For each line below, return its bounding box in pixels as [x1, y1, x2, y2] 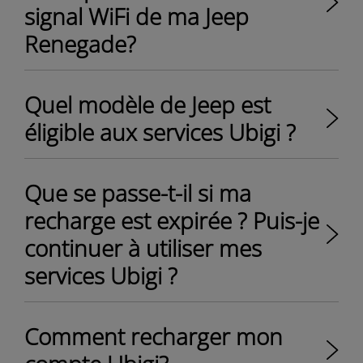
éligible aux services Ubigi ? [24, 117, 296, 147]
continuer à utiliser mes [24, 233, 262, 263]
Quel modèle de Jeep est [24, 89, 271, 120]
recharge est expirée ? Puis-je [24, 205, 319, 236]
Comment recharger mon [24, 321, 283, 352]
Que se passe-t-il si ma [24, 177, 251, 208]
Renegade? [24, 28, 136, 59]
